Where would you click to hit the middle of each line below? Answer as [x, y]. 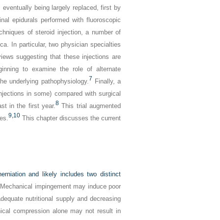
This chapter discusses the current [70, 118]
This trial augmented [90, 106]
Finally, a [107, 81]
